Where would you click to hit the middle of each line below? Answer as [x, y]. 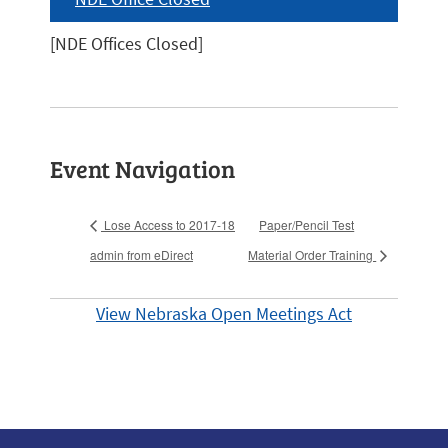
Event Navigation [142, 168]
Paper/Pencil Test [307, 225]
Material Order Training [312, 254]
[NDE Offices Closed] [126, 43]
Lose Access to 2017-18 [168, 225]
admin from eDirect [141, 254]
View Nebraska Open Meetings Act [224, 313]
